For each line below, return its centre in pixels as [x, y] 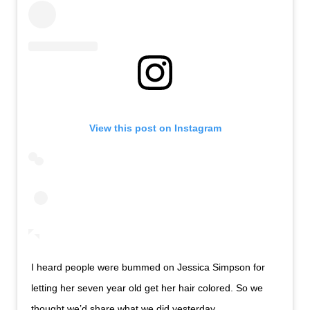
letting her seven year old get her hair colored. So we [147, 288]
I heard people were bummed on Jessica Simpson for [148, 267]
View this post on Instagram [155, 128]
